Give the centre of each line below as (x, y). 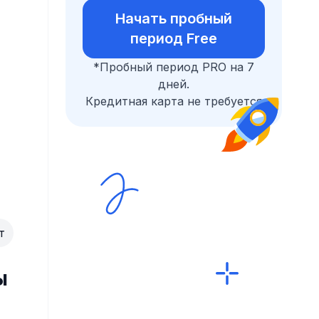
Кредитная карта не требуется (174, 101)
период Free (174, 38)
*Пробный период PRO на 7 (174, 67)
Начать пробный (174, 19)
